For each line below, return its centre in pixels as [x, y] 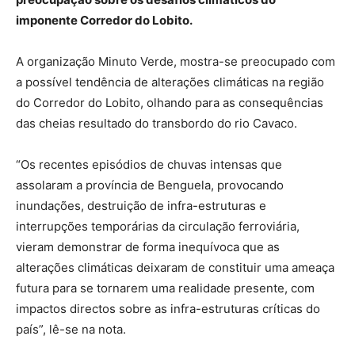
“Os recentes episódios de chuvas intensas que [149, 164]
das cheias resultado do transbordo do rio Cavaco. [157, 123]
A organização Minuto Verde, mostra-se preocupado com [176, 61]
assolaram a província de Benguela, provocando [150, 185]
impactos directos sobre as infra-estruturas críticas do [168, 308]
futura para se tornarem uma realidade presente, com [165, 288]
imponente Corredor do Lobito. [105, 20]
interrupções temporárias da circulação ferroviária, [158, 226]
